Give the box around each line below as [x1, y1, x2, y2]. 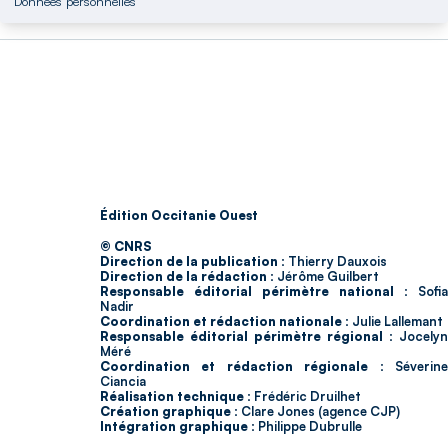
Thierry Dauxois [285, 253, 387, 270]
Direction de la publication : [100, 253, 285, 270]
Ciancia [100, 373, 146, 390]
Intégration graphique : [100, 418, 255, 435]
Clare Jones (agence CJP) [238, 403, 400, 420]
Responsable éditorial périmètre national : [100, 283, 408, 300]
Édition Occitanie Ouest [100, 207, 258, 224]
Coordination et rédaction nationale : [100, 313, 349, 330]
